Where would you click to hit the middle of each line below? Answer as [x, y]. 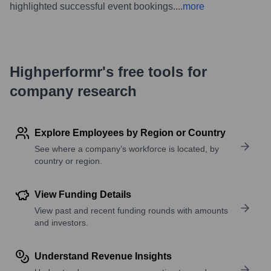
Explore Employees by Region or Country [130, 132]
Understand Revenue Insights [103, 256]
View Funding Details [83, 194]
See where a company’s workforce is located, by [127, 149]
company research [73, 91]
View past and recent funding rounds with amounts [131, 210]
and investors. [61, 222]
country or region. [68, 161]
